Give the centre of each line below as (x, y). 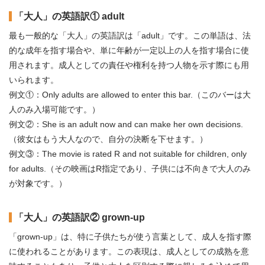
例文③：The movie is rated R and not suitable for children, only (128, 154)
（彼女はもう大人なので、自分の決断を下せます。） (108, 139)
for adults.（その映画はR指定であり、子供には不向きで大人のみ (130, 169)
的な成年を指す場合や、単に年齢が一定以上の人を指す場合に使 (129, 50)
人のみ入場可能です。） (54, 109)
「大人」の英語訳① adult (69, 16)
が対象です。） (38, 183)
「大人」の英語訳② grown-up (80, 217)
